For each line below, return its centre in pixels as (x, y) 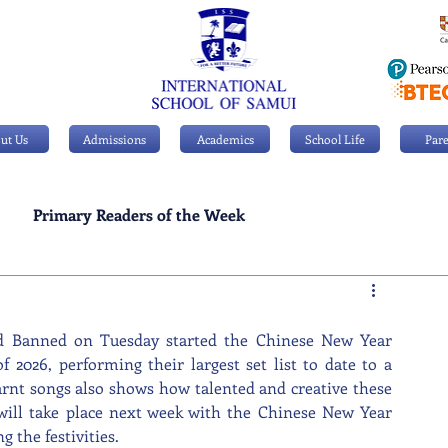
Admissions (114, 139)
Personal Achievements (93, 294)
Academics (225, 139)
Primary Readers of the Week (139, 214)
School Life (335, 139)
